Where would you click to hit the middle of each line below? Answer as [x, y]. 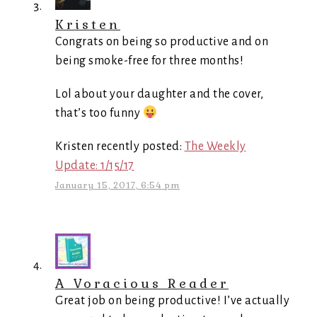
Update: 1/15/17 [95, 166]
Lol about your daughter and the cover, [159, 94]
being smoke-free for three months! [149, 61]
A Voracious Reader [142, 283]
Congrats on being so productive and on [162, 42]
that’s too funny [99, 113]
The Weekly [215, 146]
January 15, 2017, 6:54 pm [117, 185]
